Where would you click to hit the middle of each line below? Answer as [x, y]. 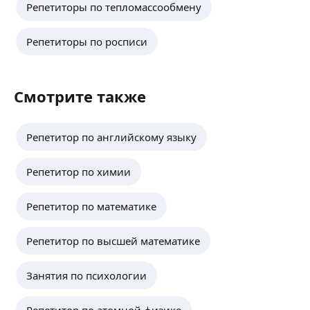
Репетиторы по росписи [87, 42]
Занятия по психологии [86, 275]
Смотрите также [80, 96]
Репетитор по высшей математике [113, 241]
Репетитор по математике [91, 206]
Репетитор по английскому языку [111, 137]
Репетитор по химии [79, 172]
